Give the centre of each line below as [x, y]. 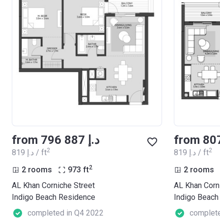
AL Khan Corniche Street [53, 185]
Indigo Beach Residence [54, 197]
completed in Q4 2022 [66, 213]
